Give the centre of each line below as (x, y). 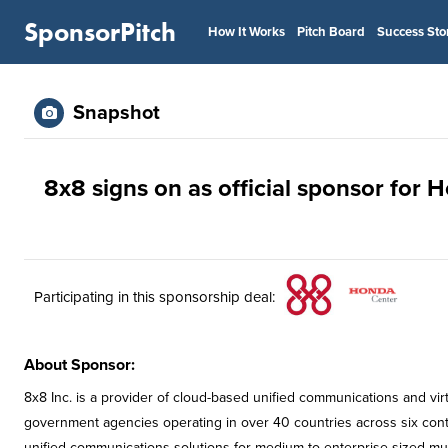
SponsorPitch (100, 32)
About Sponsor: (79, 365)
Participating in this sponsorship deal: (154, 296)
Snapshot (116, 113)
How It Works (246, 32)
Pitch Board (331, 32)
